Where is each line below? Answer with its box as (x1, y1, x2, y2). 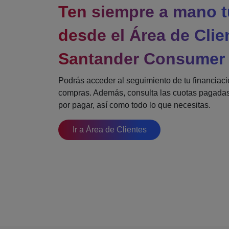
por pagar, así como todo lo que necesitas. (58, 101, 211, 110)
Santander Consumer (58, 50, 225, 68)
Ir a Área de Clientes (72, 125, 147, 134)
